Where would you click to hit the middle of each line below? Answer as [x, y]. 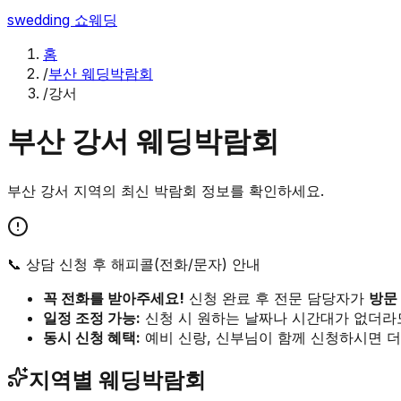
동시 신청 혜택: [92, 337]
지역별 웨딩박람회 [117, 380]
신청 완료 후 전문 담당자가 [277, 298]
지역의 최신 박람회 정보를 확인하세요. [196, 190]
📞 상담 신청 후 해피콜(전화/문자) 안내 [134, 264]
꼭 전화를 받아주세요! [114, 298]
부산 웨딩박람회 [101, 73]
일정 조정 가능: [92, 317]
